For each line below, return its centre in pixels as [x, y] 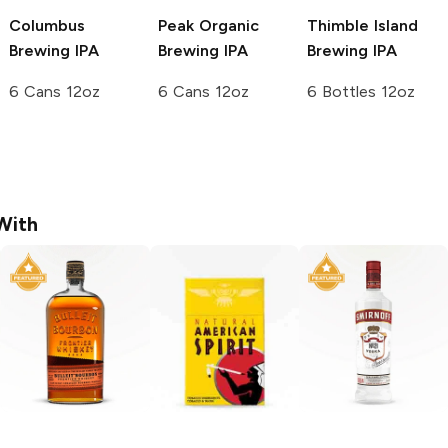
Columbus [47, 25]
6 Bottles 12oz [361, 91]
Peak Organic [208, 25]
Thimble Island [362, 25]
